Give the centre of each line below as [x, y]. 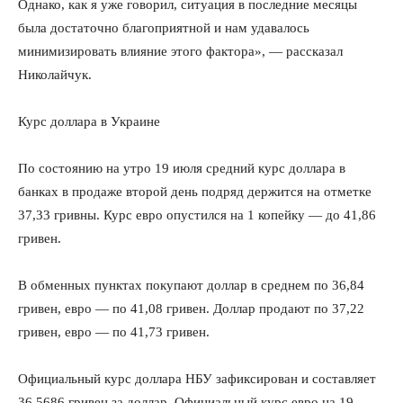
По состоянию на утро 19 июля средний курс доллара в [182, 168]
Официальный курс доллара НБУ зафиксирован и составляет [197, 379]
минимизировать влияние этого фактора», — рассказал [180, 51]
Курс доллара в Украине [89, 121]
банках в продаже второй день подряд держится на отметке [195, 192]
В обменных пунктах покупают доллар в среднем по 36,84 [191, 285]
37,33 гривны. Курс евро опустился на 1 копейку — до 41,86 [197, 215]
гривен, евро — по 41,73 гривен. [114, 332]
